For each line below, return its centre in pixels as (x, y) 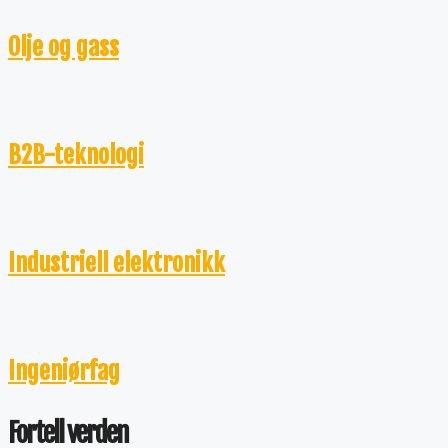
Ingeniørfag (64, 370)
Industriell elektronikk (116, 262)
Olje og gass (63, 46)
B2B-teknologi (76, 154)
